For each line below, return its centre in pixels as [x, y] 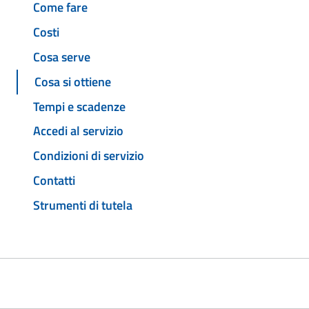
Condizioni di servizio [89, 156]
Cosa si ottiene [73, 81]
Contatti [54, 180]
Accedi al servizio [78, 131]
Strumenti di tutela [83, 205]
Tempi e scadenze [79, 106]
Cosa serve [62, 57]
